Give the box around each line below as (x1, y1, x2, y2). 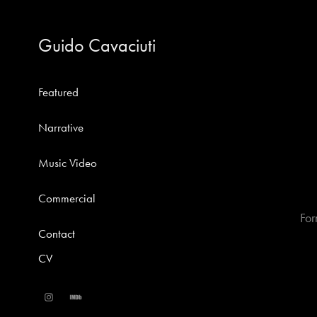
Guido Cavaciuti (38, 35, 156, 57)
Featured (38, 85, 79, 99)
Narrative (38, 120, 83, 134)
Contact (38, 226, 75, 241)
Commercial (38, 191, 96, 205)
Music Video (38, 156, 97, 170)
